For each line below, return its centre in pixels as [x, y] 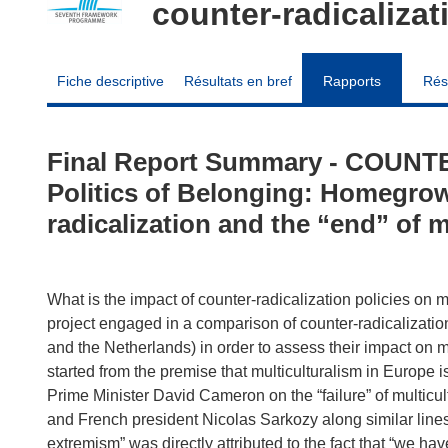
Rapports [352, 81]
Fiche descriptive [110, 81]
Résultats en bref [238, 81]
